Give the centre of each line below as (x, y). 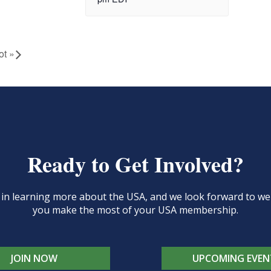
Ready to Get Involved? (135, 164)
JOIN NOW (34, 258)
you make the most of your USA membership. (135, 210)
